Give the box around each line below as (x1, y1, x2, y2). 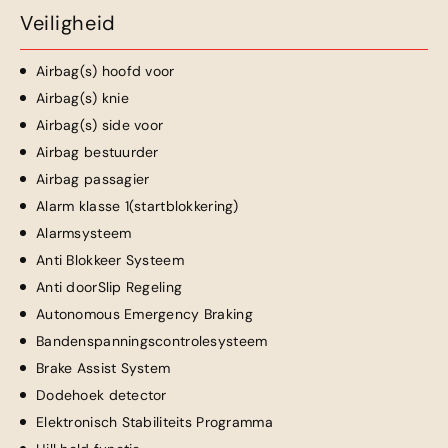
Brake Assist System (36, 359, 171, 377)
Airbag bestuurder (36, 143, 159, 161)
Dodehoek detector (36, 386, 167, 404)
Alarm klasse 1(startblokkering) (36, 197, 239, 215)
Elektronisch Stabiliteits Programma (36, 413, 273, 431)
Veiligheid (20, 10, 117, 36)
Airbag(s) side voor (36, 116, 164, 134)
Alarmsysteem (36, 224, 132, 242)
